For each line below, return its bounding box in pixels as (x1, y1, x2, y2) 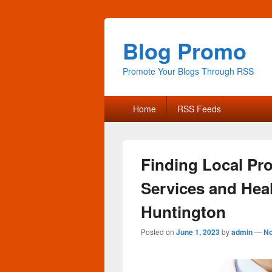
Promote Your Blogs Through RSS (123, 65, 254, 77)
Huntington (141, 200, 226, 223)
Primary (104, 95, 137, 109)
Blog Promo (123, 35, 246, 66)
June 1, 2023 (176, 226, 220, 237)
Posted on (141, 226, 176, 237)
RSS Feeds (177, 103, 221, 115)
